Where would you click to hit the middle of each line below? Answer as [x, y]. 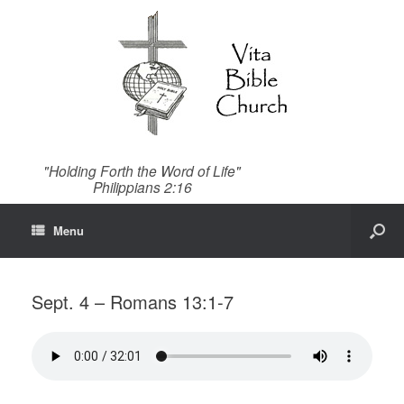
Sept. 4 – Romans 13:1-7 [133, 302]
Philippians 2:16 [142, 187]
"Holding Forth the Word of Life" [142, 170]
